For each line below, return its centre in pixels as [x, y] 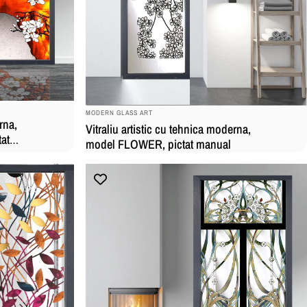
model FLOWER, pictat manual [158, 145]
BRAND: [97, 108]
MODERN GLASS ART [119, 113]
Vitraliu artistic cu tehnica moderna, [168, 130]
